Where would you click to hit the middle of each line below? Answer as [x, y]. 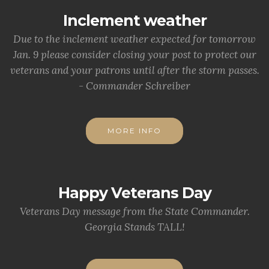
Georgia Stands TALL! [134, 227]
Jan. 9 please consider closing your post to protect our [134, 55]
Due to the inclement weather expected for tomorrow [134, 39]
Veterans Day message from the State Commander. [134, 211]
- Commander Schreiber [134, 86]
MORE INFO [134, 131]
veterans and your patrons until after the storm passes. [134, 70]
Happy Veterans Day [134, 193]
